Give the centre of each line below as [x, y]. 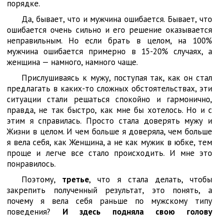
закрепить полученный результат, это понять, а [109, 190]
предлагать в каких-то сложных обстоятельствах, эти [109, 88]
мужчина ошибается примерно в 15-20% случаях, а [109, 51]
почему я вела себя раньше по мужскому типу [109, 201]
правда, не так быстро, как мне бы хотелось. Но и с [109, 110]
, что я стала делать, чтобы [151, 179]
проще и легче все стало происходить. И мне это [109, 153]
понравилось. [31, 164]
